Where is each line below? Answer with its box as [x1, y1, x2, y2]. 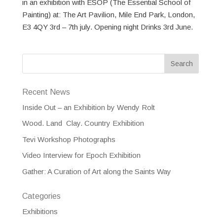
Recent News [22, 87, 70, 96]
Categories [22, 191, 61, 200]
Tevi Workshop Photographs [22, 135, 115, 144]
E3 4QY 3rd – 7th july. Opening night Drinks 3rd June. [22, 22, 193, 31]
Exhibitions [22, 207, 58, 216]
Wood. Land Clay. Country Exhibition [22, 119, 144, 128]
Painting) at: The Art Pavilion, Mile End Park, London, [22, 10, 195, 19]
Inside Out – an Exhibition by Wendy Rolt [22, 103, 155, 111]
